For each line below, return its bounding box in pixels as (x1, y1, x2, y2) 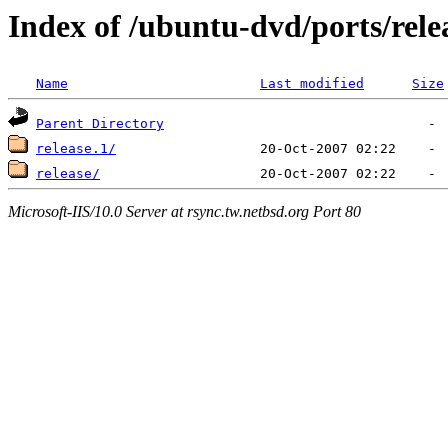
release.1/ (36, 141, 116, 157)
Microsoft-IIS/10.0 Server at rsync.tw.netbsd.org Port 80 (8, 202, 361, 220)
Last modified (260, 76, 364, 92)
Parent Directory (36, 116, 164, 132)
